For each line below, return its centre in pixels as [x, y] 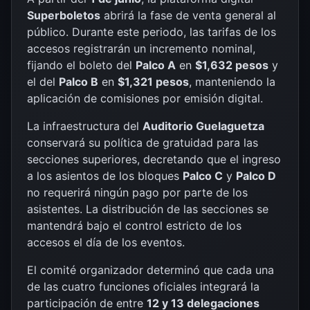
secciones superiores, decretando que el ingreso [154, 159]
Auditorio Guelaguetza [203, 126]
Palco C [203, 175]
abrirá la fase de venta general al [188, 15]
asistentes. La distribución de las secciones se [148, 209]
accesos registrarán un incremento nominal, [141, 48]
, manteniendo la [232, 81]
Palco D [256, 175]
